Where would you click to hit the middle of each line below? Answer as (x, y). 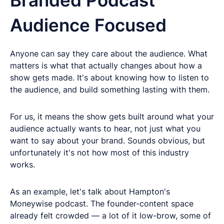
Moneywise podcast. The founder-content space (102, 203)
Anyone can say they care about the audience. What (109, 53)
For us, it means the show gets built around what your (112, 116)
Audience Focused (90, 25)
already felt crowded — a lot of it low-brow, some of (110, 215)
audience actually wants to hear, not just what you (105, 128)
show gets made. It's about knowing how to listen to (109, 77)
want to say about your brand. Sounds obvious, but (107, 140)
